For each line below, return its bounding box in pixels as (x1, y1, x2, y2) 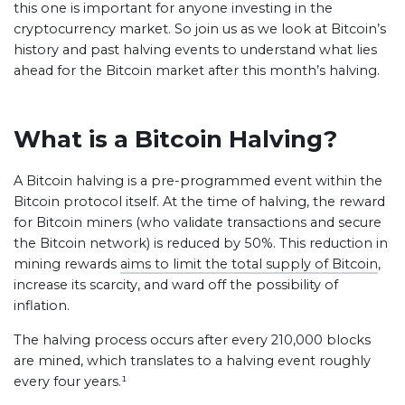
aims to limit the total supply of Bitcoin (120, 256, 378, 272)
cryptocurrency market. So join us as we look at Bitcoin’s (14, 21, 386, 37)
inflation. (14, 297, 70, 314)
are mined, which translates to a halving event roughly (14, 353, 371, 369)
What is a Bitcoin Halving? (14, 125, 337, 154)
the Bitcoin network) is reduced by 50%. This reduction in (14, 235, 388, 251)
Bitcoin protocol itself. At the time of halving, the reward (14, 193, 385, 210)
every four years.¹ (14, 373, 127, 390)
